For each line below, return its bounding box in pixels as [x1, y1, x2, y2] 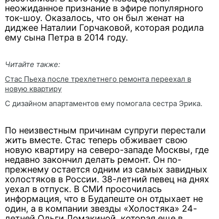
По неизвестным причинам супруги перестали [5, 125, 206, 135]
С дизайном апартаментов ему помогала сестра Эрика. [5, 99, 202, 108]
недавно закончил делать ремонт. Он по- [5, 154, 181, 165]
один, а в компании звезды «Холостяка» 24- [5, 203, 197, 214]
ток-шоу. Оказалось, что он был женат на [5, 13, 184, 23]
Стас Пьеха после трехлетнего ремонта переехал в [5, 74, 191, 84]
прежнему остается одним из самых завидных [5, 164, 207, 175]
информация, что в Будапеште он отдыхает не [5, 194, 203, 204]
